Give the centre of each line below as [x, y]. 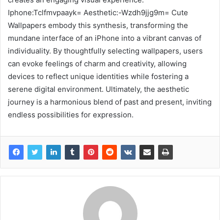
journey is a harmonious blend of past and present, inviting [110, 102]
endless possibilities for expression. [71, 114]
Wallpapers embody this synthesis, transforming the [98, 25]
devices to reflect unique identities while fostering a [98, 76]
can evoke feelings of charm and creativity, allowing [97, 63]
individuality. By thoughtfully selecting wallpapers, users [105, 51]
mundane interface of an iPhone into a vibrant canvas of [105, 38]
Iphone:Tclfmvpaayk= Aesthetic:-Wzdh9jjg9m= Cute [98, 12]
